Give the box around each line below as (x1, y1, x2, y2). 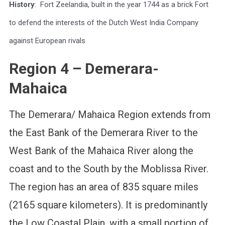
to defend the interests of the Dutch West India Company (9, 18, 198, 28)
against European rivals (9, 36, 85, 46)
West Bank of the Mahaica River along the (9, 145, 193, 157)
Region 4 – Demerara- (9, 60, 159, 78)
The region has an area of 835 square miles (9, 181, 198, 193)
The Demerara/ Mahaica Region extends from (9, 108, 210, 121)
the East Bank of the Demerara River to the (9, 127, 198, 139)
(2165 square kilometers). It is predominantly (9, 199, 207, 211)
